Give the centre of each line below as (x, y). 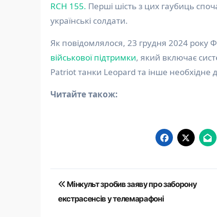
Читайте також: (87, 94)
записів (77, 198)
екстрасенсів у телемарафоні (111, 199)
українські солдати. (89, 21)
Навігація (85, 178)
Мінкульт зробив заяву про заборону (131, 184)
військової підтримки (93, 58)
